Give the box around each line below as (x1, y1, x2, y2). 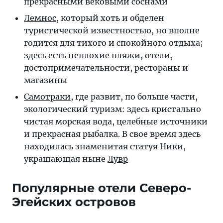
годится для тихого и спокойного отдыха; (24, 38, 203, 48)
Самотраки (24, 92, 71, 102)
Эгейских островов (12, 195, 136, 209)
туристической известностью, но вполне (24, 25, 200, 35)
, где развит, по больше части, (71, 92, 198, 102)
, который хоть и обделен (56, 13, 164, 23)
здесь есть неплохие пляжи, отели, (24, 50, 173, 60)
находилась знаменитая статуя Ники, (24, 141, 186, 151)
